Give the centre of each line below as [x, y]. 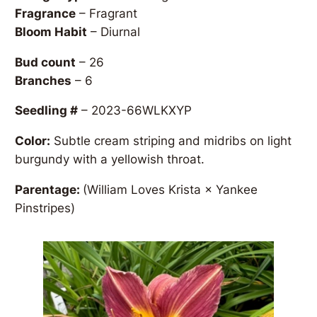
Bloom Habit [51, 31]
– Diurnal [114, 31]
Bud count [46, 62]
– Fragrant [107, 13]
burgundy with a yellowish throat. [110, 160]
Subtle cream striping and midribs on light [171, 141]
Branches [44, 80]
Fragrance [46, 13]
